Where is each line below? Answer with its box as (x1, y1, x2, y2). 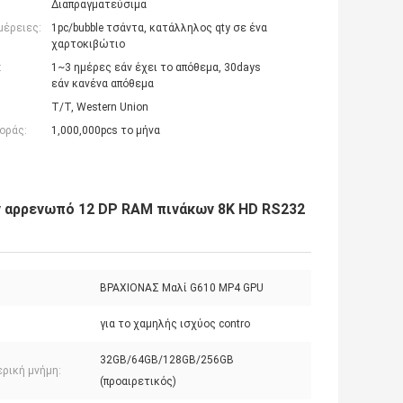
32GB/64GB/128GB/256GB (100, 354, 234, 367)
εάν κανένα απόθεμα (51, 77, 154, 91)
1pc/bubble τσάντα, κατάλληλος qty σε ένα (51, 22, 267, 35)
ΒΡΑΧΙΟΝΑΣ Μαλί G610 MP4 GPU (100, 282, 264, 295)
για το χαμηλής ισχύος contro (100, 318, 250, 331)
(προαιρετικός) (100, 375, 176, 389)
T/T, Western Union (51, 101, 148, 114)
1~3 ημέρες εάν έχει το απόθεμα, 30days (51, 61, 261, 75)
